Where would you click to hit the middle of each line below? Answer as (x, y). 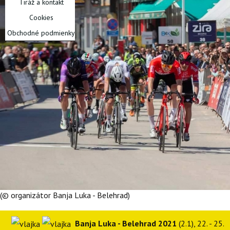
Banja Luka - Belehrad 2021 (126, 223)
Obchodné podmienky (41, 33)
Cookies (41, 17)
